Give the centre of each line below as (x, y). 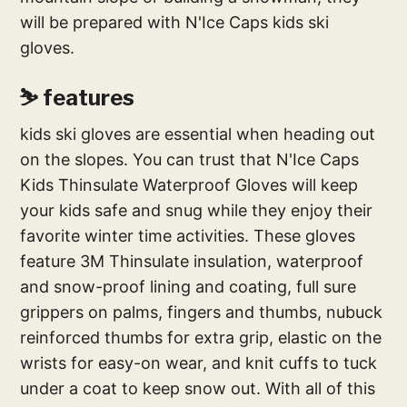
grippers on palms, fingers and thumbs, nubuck (202, 312)
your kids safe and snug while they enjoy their (197, 210)
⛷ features (77, 98)
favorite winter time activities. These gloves (188, 236)
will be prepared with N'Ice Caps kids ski (175, 22)
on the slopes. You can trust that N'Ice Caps (190, 159)
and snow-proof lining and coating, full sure (189, 287)
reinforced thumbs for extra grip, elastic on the (201, 338)
